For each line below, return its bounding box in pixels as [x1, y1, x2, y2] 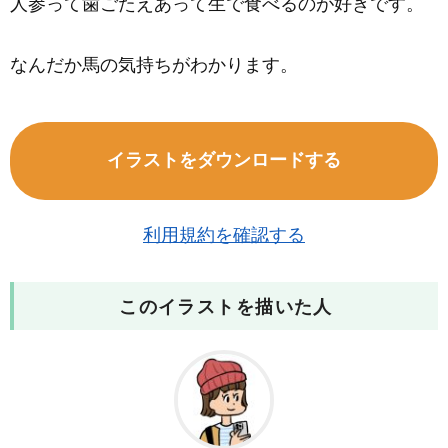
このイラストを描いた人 [119, 298, 333, 317]
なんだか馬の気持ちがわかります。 [10, 56, 298, 75]
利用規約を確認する [143, 226, 305, 245]
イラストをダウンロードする [107, 151, 341, 170]
